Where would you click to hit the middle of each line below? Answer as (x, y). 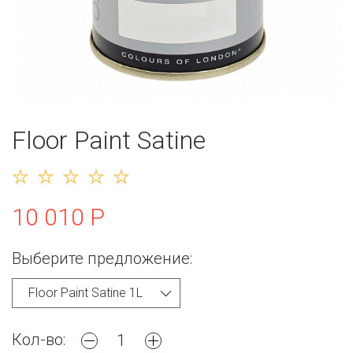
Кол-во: (39, 339)
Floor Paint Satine (109, 140)
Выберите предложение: (102, 258)
